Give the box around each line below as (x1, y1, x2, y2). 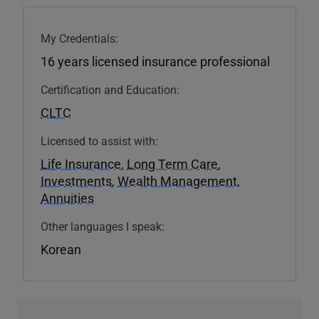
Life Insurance (41, 155, 121, 172)
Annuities (41, 189, 94, 206)
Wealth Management (117, 172, 237, 189)
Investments (41, 172, 112, 189)
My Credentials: (41, 30, 118, 46)
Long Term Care (127, 155, 218, 172)
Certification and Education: (41, 81, 179, 97)
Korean (41, 240, 81, 258)
